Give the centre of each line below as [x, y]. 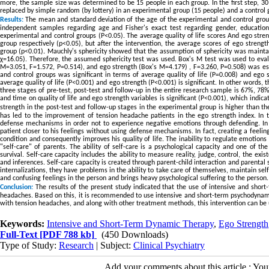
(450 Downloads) [135, 234]
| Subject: [113, 245]
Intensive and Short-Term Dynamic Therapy [130, 223]
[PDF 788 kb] [66, 234]
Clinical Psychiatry [169, 245]
